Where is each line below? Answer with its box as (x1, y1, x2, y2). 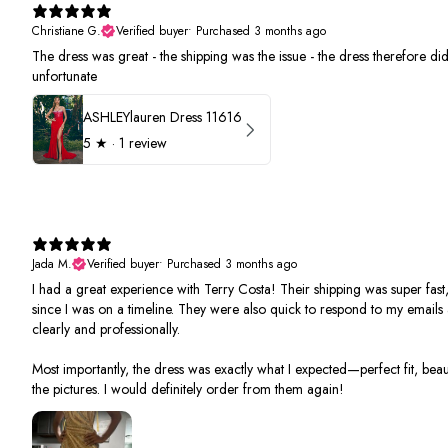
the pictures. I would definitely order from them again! (32, 379, 344, 400)
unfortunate (32, 66, 97, 87)
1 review (119, 132, 167, 153)
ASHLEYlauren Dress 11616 (83, 106, 242, 127)
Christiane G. (32, 22, 101, 41)
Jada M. (32, 255, 72, 274)
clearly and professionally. (32, 319, 180, 340)
